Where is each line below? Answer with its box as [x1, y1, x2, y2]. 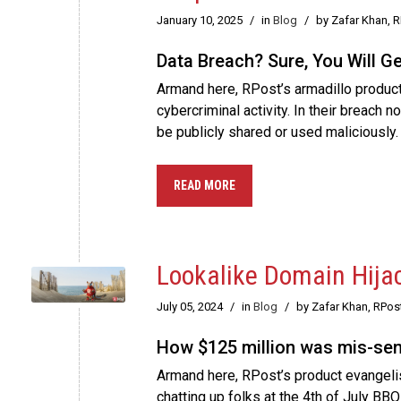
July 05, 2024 [157, 300, 223, 314]
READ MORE [174, 178, 235, 193]
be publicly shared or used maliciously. [157, 124, 398, 141]
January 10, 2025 [157, 13, 243, 28]
